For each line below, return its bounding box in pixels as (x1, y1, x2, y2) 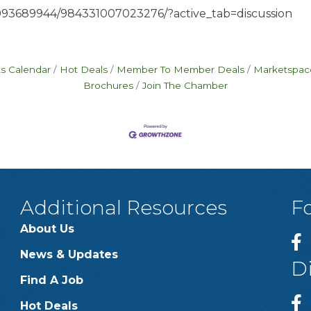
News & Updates (19, 247, 118, 261)
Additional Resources (19, 195, 227, 219)
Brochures (83, 80, 133, 91)
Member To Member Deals (116, 64, 244, 75)
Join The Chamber (142, 80, 228, 91)
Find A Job (19, 273, 83, 287)
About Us (19, 221, 74, 235)
